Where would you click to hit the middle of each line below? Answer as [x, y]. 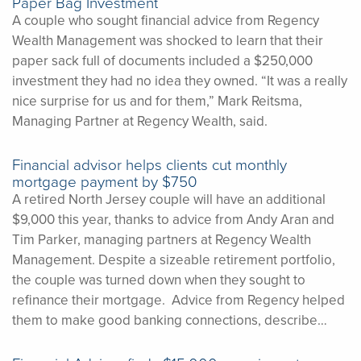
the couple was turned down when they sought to [159, 279]
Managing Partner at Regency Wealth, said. [140, 120]
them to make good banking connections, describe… [170, 320]
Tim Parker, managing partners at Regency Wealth [162, 239]
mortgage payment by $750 [105, 180]
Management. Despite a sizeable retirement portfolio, [174, 259]
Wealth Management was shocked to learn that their [168, 40]
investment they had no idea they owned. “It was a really [180, 80]
